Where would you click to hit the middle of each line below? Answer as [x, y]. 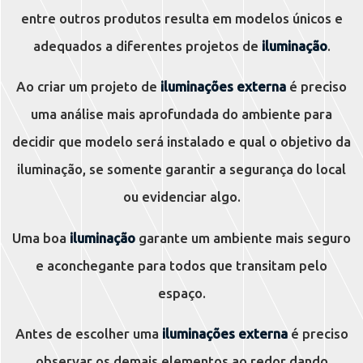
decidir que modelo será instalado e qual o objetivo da [181, 142]
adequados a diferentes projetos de [147, 45]
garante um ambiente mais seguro [243, 237]
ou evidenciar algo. [181, 197]
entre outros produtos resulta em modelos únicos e [181, 18]
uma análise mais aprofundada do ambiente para [181, 114]
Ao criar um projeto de [88, 87]
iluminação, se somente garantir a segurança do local [181, 169]
